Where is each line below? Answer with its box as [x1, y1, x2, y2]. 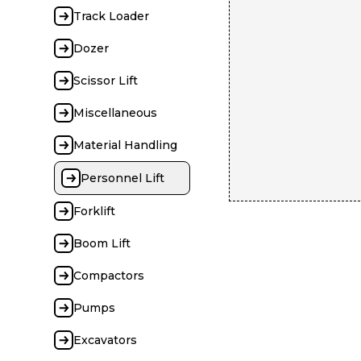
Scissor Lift [73, 73, 139, 88]
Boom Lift [73, 236, 131, 251]
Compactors [73, 268, 145, 283]
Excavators [73, 333, 138, 347]
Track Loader [73, 9, 150, 23]
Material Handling [73, 138, 178, 152]
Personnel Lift [81, 171, 165, 185]
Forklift [73, 204, 116, 218]
